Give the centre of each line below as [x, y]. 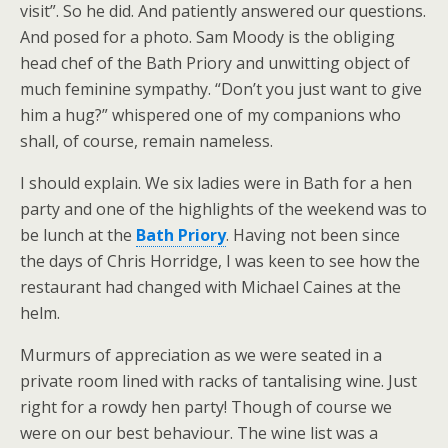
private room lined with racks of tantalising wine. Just [218, 381]
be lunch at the [78, 235]
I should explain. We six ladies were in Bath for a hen [216, 183]
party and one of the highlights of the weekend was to [223, 209]
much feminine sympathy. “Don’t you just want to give [221, 89]
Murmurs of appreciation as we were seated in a [201, 355]
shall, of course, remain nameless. [146, 141]
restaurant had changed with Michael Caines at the [210, 287]
